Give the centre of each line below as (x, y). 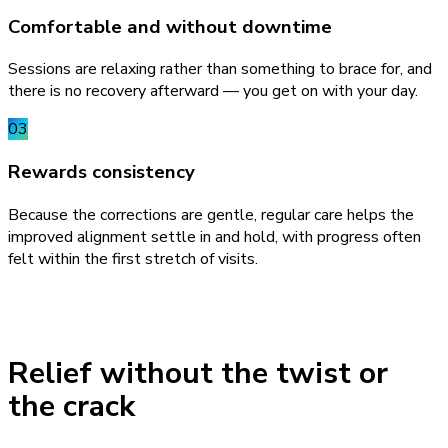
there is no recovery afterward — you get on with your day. (213, 91)
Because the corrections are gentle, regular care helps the (211, 214)
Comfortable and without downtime (170, 26)
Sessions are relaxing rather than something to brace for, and (220, 69)
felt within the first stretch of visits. (133, 258)
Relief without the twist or (198, 373)
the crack (71, 406)
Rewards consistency (101, 172)
